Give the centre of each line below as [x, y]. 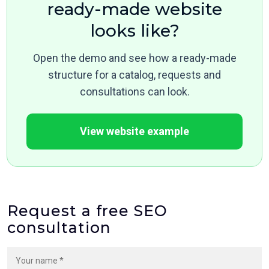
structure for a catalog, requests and [134, 75]
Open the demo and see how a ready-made [134, 58]
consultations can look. [134, 92]
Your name [28, 254]
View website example [135, 131]
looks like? [134, 31]
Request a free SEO [87, 211]
